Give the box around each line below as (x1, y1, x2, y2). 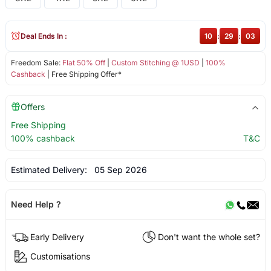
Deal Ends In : (20, 31, 67, 41)
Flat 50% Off (62, 57, 105, 67)
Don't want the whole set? (158, 231, 261, 242)
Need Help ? (10, 198, 61, 209)
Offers (20, 101, 45, 112)
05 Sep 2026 (89, 164, 147, 175)
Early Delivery (30, 231, 84, 242)
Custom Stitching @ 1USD (111, 57, 200, 67)
